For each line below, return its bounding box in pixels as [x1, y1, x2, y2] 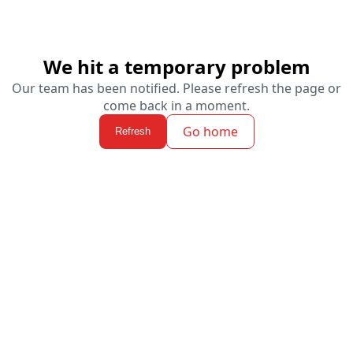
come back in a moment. [103, 96, 250, 114]
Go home [182, 122, 238, 140]
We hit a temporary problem [43, 53, 310, 80]
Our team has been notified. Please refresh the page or [12, 79, 341, 97]
